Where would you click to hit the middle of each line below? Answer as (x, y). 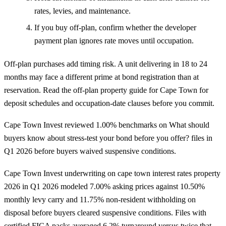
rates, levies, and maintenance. (82, 11)
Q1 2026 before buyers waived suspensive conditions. (90, 151)
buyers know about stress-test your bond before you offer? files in (108, 138)
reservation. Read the (39, 90)
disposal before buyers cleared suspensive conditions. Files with (105, 212)
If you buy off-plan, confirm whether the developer (115, 27)
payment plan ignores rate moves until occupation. (114, 40)
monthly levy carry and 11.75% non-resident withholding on (100, 199)
